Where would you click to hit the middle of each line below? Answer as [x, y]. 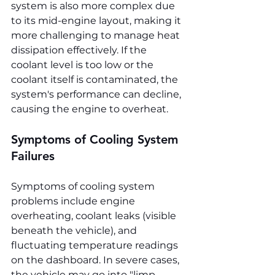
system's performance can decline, [97, 95]
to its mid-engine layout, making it [97, 21]
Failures [33, 156]
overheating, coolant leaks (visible [95, 216]
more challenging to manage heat [97, 36]
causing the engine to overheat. [90, 109]
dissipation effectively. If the [80, 50]
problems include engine [74, 201]
